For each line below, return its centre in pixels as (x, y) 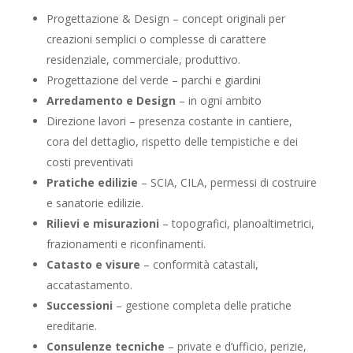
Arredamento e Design (111, 101)
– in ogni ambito (220, 101)
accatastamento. (89, 285)
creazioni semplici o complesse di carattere (156, 39)
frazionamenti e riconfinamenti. (126, 244)
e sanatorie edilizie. (95, 203)
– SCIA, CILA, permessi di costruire (229, 183)
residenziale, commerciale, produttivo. (143, 60)
